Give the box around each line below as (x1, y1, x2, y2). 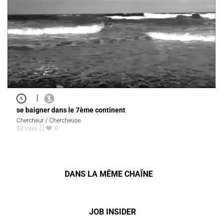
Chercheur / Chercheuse (16, 116, 81, 124)
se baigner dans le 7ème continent (16, 106, 125, 114)
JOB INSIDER (89, 207, 136, 217)
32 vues (16, 125, 37, 132)
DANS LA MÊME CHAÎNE (64, 169, 153, 179)
